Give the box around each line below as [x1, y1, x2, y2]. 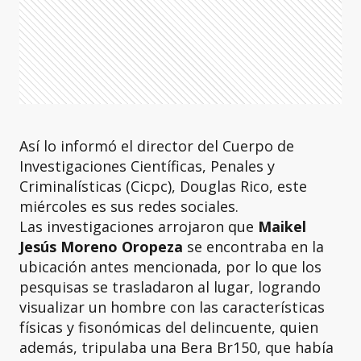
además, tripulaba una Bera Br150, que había [19, 338, 334, 357]
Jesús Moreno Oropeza [19, 237, 183, 256]
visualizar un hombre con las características [19, 297, 325, 317]
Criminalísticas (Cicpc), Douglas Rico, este [19, 176, 307, 196]
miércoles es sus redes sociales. [19, 197, 239, 216]
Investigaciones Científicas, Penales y [19, 156, 275, 176]
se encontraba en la [183, 237, 324, 256]
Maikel [258, 217, 306, 236]
